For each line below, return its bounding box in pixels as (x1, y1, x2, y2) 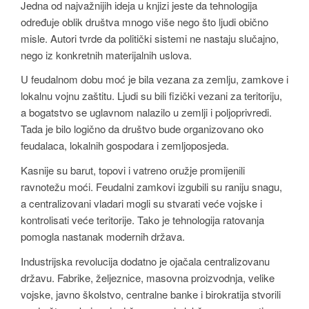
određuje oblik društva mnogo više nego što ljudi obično (21, 14, 268, 29)
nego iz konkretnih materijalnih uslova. (21, 47, 192, 62)
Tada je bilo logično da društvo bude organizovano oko (21, 121, 263, 137)
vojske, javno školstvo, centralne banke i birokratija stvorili (21, 286, 281, 301)
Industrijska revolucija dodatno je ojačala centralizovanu (21, 253, 270, 268)
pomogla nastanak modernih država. (21, 229, 185, 243)
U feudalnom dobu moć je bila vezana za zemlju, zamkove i (21, 72, 288, 87)
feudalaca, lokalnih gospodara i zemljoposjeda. (21, 138, 229, 153)
